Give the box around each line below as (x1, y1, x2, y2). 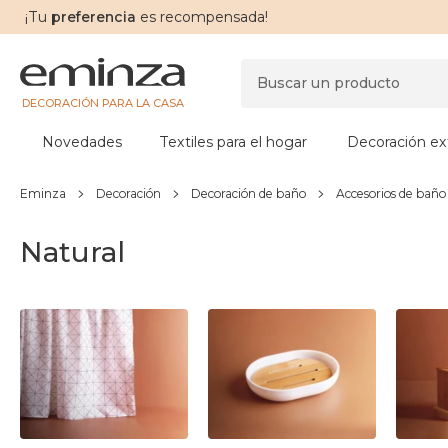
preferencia (47, 8, 136, 26)
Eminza (20, 186, 66, 201)
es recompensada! (136, 8, 268, 26)
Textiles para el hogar (159, 133, 307, 151)
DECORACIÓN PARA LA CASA (21, 95, 184, 110)
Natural (20, 235, 125, 269)
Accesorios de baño (336, 186, 446, 201)
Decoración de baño (191, 186, 306, 201)
